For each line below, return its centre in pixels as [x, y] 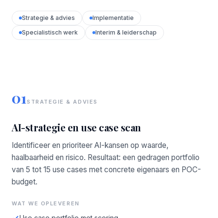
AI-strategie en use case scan [76, 127]
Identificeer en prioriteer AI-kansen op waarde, [90, 145]
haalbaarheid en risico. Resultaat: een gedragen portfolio [106, 157]
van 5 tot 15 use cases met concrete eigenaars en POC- [106, 170]
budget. [25, 182]
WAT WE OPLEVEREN [46, 203]
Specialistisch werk [50, 32]
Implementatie [113, 18]
